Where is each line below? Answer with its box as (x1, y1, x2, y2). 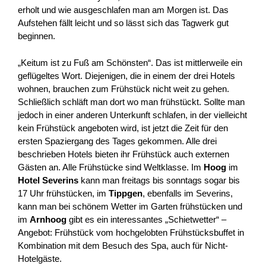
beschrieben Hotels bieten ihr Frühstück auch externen (18, 148, 229, 159)
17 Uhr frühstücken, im (18, 188, 109, 198)
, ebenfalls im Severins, (142, 188, 233, 198)
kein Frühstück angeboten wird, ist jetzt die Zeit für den (18, 122, 228, 133)
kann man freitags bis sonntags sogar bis (78, 175, 240, 185)
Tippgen (109, 188, 142, 198)
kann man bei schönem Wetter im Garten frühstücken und (18, 201, 242, 211)
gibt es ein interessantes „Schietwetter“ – (69, 214, 226, 224)
